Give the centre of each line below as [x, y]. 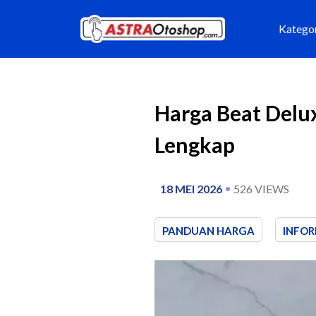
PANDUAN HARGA [208, 230]
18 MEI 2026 [191, 188]
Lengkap [195, 144]
